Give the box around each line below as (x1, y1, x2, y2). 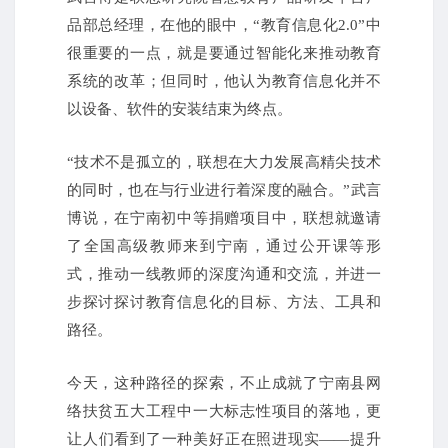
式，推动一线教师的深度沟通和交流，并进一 (67, 266, 381, 283)
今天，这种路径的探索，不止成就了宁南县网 (67, 375, 381, 392)
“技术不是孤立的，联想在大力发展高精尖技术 (67, 154, 381, 171)
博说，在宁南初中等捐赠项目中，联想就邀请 (67, 210, 381, 227)
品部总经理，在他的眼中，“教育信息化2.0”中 (67, 17, 381, 34)
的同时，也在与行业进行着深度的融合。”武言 (67, 182, 381, 199)
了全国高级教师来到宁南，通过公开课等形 (67, 238, 381, 255)
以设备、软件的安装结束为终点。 (67, 101, 292, 118)
